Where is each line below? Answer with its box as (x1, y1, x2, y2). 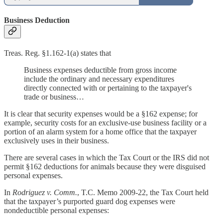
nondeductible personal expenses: (4, 206, 109, 215)
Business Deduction (4, 16, 70, 25)
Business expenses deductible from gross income (24, 66, 177, 75)
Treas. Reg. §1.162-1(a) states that (4, 49, 111, 58)
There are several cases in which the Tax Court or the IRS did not (4, 153, 209, 162)
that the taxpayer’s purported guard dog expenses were (4, 197, 175, 206)
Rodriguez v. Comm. (12, 188, 77, 197)
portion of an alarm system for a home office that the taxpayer (4, 127, 197, 136)
